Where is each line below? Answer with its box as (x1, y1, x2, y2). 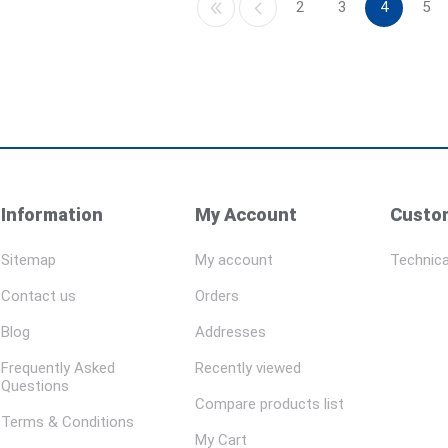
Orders (195, 287, 240, 306)
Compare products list (195, 395, 345, 414)
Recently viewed (195, 359, 302, 378)
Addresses (195, 323, 267, 342)
